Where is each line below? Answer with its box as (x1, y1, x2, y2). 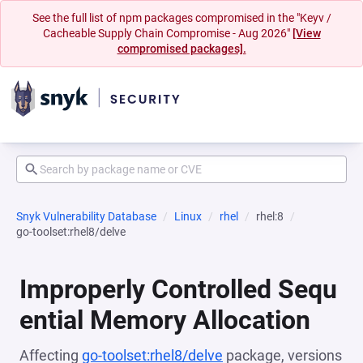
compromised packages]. (117, 42, 246, 55)
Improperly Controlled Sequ (19, 274, 337, 305)
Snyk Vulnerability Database (16, 210, 156, 223)
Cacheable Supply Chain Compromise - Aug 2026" (42, 27, 293, 40)
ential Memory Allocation (19, 305, 310, 335)
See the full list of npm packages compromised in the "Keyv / (32, 11, 331, 24)
